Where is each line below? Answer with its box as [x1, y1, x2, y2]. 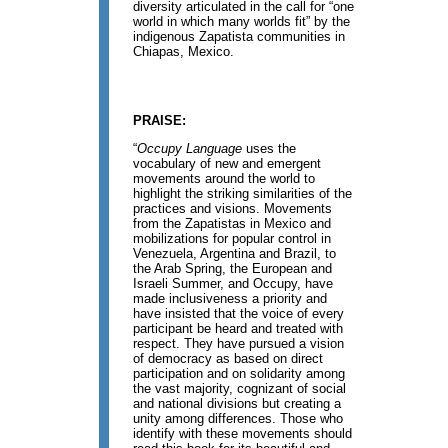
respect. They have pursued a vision [133, 336, 345, 352]
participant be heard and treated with [133, 321, 344, 337]
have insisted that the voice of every [133, 306, 345, 322]
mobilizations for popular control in [133, 231, 332, 247]
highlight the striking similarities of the [133, 186, 353, 202]
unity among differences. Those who [133, 411, 344, 427]
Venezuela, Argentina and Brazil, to [133, 246, 337, 262]
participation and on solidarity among [133, 366, 346, 382]
